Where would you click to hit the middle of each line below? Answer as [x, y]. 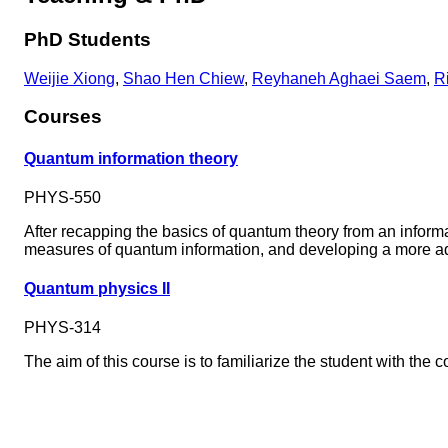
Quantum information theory [131, 158]
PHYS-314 [62, 328]
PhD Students [87, 39]
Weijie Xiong [69, 78]
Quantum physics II [97, 289]
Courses [63, 117]
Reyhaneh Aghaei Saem [339, 78]
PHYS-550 [62, 197]
